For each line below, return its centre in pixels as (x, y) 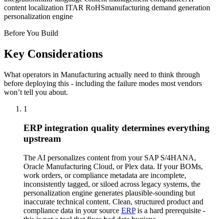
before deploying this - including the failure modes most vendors (103, 84)
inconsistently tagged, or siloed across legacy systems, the (112, 184)
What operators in (32, 75)
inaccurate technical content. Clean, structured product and (113, 201)
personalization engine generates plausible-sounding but (109, 193)
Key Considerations (53, 54)
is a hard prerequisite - (170, 210)
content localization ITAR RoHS (55, 8)
